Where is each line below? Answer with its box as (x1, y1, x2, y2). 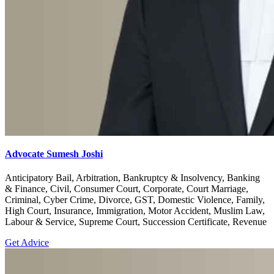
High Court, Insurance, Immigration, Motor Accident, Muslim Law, (5, 206, 265, 217)
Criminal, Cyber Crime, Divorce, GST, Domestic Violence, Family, (5, 194, 265, 206)
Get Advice (5, 237, 49, 248)
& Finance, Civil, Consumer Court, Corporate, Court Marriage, (5, 183, 248, 194)
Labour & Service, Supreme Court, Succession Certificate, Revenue (5, 217, 267, 228)
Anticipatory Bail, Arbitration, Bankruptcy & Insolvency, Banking (5, 172, 260, 183)
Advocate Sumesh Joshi (5, 149, 103, 160)
